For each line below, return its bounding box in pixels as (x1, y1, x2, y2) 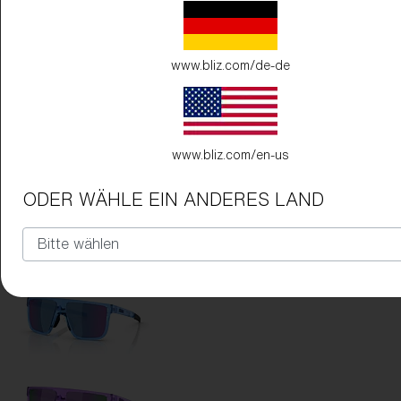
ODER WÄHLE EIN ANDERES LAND (22, 189, 324, 209)
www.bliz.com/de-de (171, 58, 290, 72)
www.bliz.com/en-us (172, 148, 289, 161)
